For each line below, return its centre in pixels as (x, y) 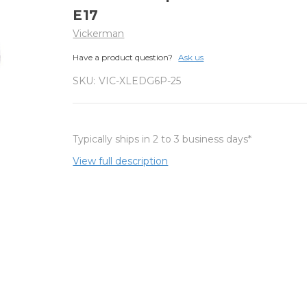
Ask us (191, 57)
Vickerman (99, 33)
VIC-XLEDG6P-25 (140, 81)
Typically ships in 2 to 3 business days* (162, 139)
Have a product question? (123, 57)
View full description (121, 161)
